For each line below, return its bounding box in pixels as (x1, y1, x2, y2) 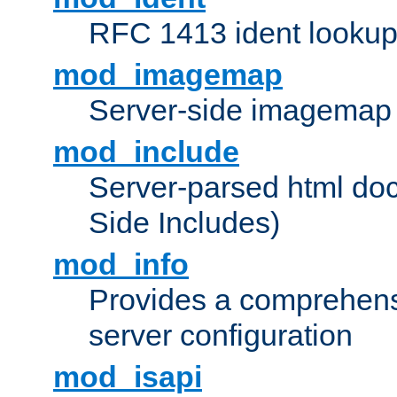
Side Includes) (89, 206, 280, 240)
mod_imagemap (53, 58, 283, 92)
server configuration (89, 318, 353, 353)
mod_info (53, 247, 189, 282)
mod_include (53, 135, 239, 169)
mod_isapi (53, 360, 202, 394)
